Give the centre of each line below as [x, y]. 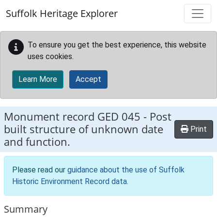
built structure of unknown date [84, 129]
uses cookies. [51, 56]
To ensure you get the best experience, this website [117, 45]
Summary [26, 209]
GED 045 [119, 116]
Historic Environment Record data [70, 181]
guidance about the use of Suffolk [126, 170]
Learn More [38, 79]
